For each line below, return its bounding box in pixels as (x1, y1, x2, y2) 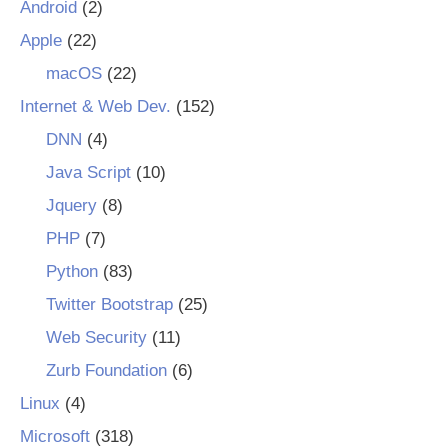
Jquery (45, 195, 97, 215)
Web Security (45, 327, 147, 347)
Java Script (45, 162, 131, 182)
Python (45, 261, 98, 281)
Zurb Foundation (45, 360, 167, 380)
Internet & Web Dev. (20, 96, 171, 116)
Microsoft (20, 426, 90, 446)
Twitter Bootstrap (45, 294, 173, 314)
